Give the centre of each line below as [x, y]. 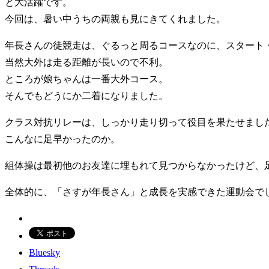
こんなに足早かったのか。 [62, 139]
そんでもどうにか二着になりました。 [86, 95]
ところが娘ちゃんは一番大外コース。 [86, 79]
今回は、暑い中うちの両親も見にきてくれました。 [115, 19]
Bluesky [44, 252]
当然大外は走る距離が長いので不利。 [86, 62]
